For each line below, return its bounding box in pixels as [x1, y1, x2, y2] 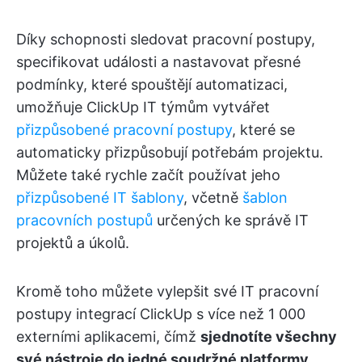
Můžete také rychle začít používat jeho [16, 166, 280, 183]
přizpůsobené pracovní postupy [16, 121, 232, 138]
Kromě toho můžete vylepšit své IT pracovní [16, 283, 318, 300]
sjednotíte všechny [200, 328, 337, 345]
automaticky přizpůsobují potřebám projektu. [16, 144, 323, 161]
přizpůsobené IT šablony [16, 189, 183, 206]
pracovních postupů [16, 212, 153, 229]
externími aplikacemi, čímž [16, 328, 200, 345]
